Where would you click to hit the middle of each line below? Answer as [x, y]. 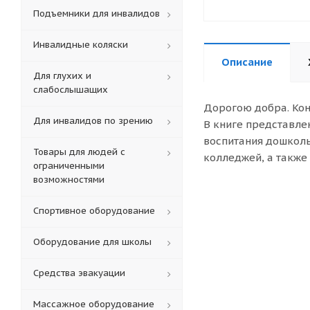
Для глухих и [62, 76]
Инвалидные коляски [81, 45]
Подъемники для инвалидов [97, 13]
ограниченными [69, 166]
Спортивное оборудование [94, 211]
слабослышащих [71, 90]
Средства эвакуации [79, 273]
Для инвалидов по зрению [93, 121]
